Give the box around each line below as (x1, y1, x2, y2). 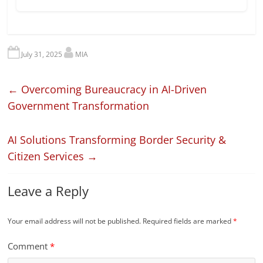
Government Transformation (8, 99, 150, 113)
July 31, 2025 (21, 49, 63, 60)
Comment (8, 240, 50, 252)
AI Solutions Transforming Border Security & (8, 133, 227, 147)
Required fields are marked (143, 216, 234, 227)
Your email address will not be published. (8, 216, 141, 227)
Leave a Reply (8, 182, 89, 200)
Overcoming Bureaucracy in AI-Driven (18, 82, 207, 97)
